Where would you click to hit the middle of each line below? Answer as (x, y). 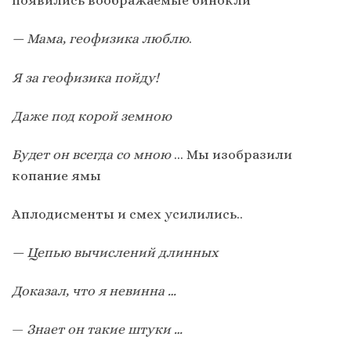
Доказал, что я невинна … (94, 291)
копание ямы (56, 175)
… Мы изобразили (232, 154)
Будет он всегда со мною (91, 154)
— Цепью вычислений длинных (115, 252)
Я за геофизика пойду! (85, 77)
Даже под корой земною (92, 116)
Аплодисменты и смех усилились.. (127, 213)
